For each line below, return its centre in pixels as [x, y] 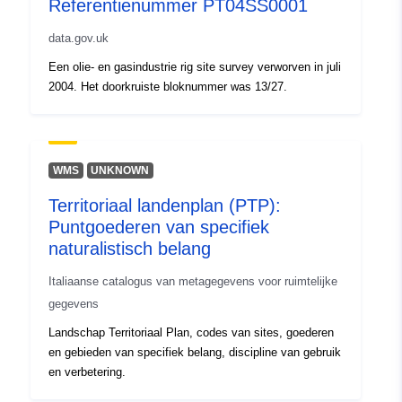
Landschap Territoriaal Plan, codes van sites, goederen [191, 333]
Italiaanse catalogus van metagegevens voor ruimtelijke [193, 282]
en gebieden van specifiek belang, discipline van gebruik [195, 353]
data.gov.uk [79, 39]
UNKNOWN [120, 171]
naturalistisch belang [130, 249]
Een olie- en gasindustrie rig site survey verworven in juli [195, 67]
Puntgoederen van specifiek [159, 227]
